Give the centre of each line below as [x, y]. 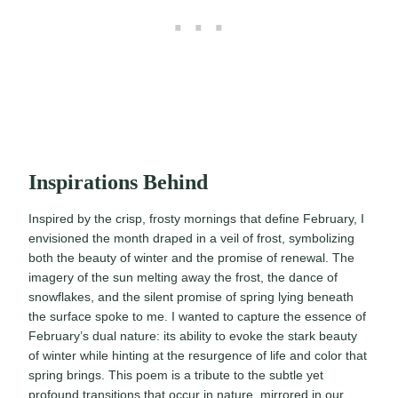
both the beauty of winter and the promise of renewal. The [191, 258]
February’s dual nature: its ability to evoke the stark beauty [193, 336]
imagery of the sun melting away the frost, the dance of [183, 278]
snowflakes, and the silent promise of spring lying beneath [191, 297]
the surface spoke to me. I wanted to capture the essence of [197, 317]
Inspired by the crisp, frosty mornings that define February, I [196, 219]
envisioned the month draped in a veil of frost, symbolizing [191, 239]
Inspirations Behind [118, 183]
